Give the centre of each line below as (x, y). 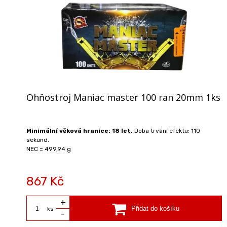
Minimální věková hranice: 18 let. (80, 130)
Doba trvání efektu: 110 (167, 130)
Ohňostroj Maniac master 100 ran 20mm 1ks (123, 97)
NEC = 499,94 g (49, 149)
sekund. (38, 140)
